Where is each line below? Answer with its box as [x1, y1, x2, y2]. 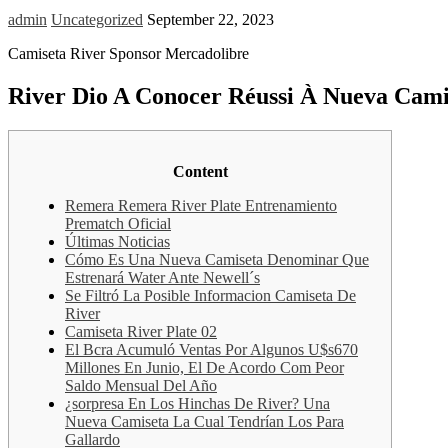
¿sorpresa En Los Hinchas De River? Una [65, 395, 330, 413]
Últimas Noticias [65, 233, 170, 251]
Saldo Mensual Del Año [65, 377, 217, 395]
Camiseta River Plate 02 [65, 323, 217, 341]
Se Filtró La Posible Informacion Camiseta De [65, 287, 356, 305]
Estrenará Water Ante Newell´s [65, 269, 260, 287]
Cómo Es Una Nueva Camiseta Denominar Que [65, 251, 369, 269]
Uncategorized [51, 11, 143, 29]
